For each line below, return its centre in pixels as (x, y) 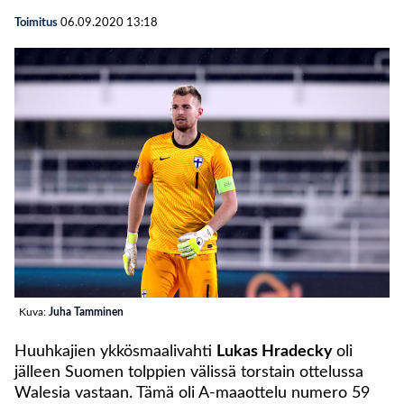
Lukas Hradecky (276, 352)
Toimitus (36, 23)
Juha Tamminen (86, 312)
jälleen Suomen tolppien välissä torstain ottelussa (189, 373)
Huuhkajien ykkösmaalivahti (115, 352)
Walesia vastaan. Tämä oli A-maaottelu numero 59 (192, 394)
